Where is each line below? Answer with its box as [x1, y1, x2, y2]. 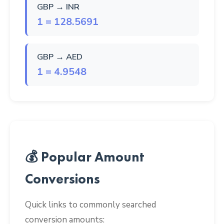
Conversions [25, 170, 100, 188]
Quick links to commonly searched [25, 199, 156, 211]
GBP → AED [37, 50, 82, 62]
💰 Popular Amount [25, 148, 144, 166]
